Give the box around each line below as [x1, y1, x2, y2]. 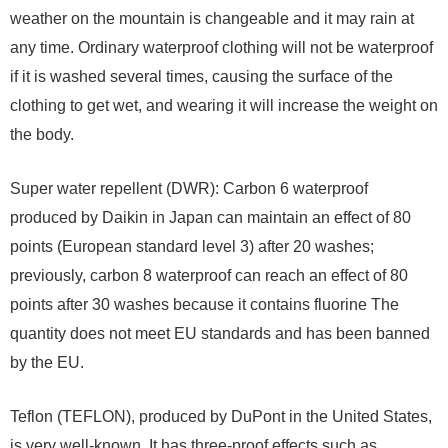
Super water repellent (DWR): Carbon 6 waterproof [10, 180, 368, 198]
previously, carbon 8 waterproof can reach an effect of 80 [10, 267, 408, 285]
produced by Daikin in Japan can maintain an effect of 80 [10, 209, 411, 227]
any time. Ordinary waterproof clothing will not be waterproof [10, 39, 433, 57]
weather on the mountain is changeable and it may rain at [10, 10, 414, 28]
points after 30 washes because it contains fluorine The [10, 296, 399, 314]
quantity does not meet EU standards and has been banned [10, 325, 430, 343]
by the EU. [10, 354, 84, 372]
